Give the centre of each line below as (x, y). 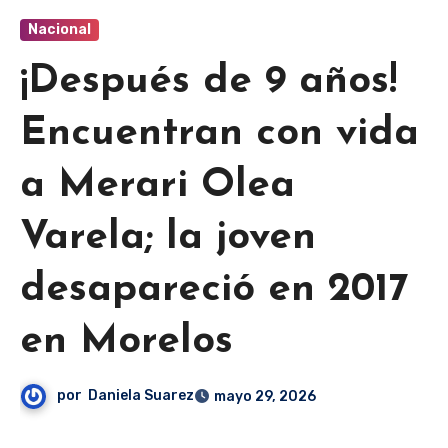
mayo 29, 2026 (265, 397)
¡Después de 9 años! (208, 82)
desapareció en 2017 (214, 290)
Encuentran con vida (219, 134)
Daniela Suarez (141, 396)
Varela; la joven (168, 238)
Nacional (59, 30)
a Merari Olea (157, 186)
